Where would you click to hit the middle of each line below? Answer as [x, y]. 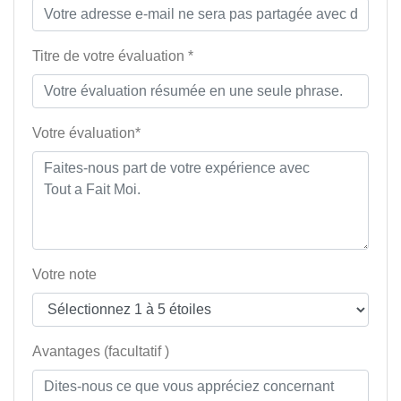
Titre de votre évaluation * [113, 56]
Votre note [64, 275]
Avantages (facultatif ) [101, 352]
